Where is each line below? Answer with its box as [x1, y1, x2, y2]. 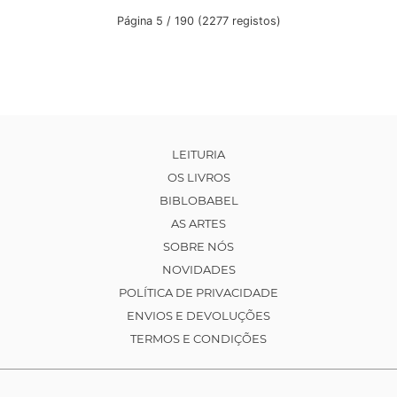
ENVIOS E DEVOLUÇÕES [127, 308, 270, 323]
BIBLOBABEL [159, 193, 238, 208]
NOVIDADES [161, 262, 236, 277]
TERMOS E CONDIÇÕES [130, 331, 267, 346]
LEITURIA [172, 147, 225, 162]
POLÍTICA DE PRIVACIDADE [119, 285, 278, 300]
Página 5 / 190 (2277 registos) [116, 14, 281, 28]
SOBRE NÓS [163, 239, 234, 254]
